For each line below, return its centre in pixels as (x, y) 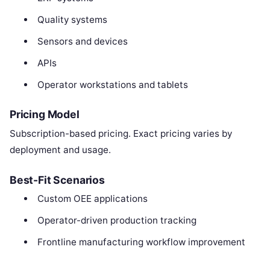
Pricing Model (45, 115)
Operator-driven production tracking (117, 221)
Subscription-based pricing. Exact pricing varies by (121, 134)
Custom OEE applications (92, 199)
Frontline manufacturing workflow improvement (141, 242)
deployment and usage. (60, 150)
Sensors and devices (82, 41)
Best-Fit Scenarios (57, 180)
